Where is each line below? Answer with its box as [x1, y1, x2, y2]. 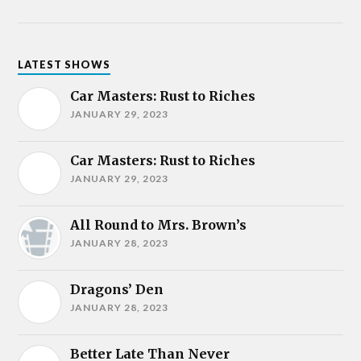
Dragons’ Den [70, 280, 164, 297]
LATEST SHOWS [18, 57, 111, 71]
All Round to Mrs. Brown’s [70, 216, 247, 233]
